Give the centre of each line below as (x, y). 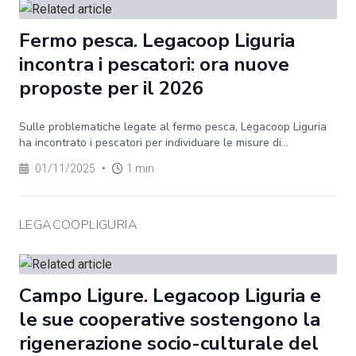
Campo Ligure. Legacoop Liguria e (170, 296)
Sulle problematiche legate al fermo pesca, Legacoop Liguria (173, 127)
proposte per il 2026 (111, 88)
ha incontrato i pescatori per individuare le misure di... (154, 143)
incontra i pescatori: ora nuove (154, 64)
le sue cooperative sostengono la (170, 319)
